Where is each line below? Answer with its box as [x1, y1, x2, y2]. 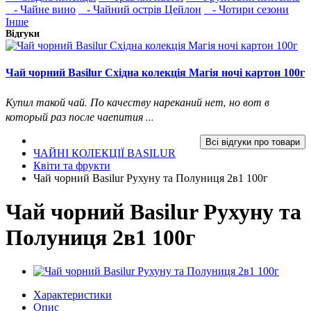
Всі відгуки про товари [205, 136, 300, 147]
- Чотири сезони [204, 3, 289, 15]
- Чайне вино [6, 3, 76, 15]
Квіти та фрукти [33, 159, 110, 171]
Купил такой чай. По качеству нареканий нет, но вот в [6, 94, 269, 109]
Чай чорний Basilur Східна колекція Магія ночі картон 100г [6, 67, 305, 79]
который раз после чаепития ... [6, 108, 154, 124]
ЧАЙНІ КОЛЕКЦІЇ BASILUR [33, 146, 176, 159]
